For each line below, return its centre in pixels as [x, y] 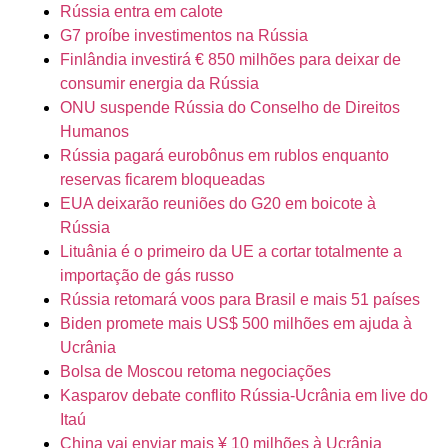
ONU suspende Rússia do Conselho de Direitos [230, 108]
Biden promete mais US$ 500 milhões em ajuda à [236, 324]
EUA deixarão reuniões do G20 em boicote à [218, 204]
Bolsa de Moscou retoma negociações [195, 372]
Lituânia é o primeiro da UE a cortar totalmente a [231, 252]
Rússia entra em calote [141, 12]
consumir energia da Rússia [159, 84]
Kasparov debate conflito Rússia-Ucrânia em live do [244, 396]
